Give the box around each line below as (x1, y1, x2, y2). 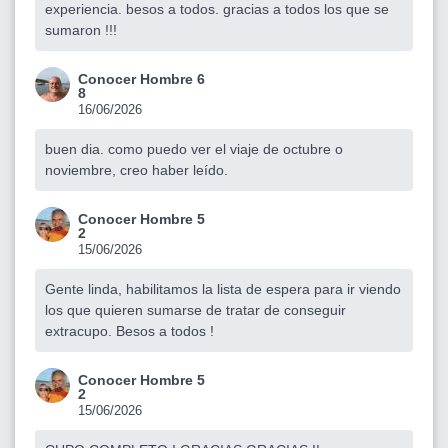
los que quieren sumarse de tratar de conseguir (45, 301, 346, 318)
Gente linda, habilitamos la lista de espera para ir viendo (45, 280, 401, 297)
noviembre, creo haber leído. (45, 161, 228, 178)
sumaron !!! (45, 21, 117, 38)
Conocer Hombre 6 (78, 70, 205, 87)
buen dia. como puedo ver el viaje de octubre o (45, 140, 343, 157)
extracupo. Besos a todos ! (45, 322, 214, 339)
